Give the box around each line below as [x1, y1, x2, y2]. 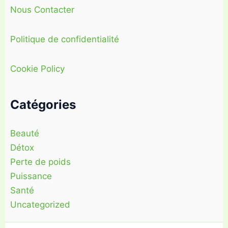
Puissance [10, 171, 52, 182]
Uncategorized [10, 199, 70, 210]
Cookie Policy [10, 63, 65, 74]
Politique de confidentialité [10, 34, 119, 44]
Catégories [10, 97, 76, 112]
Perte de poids [10, 157, 71, 167]
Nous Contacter [10, 5, 74, 15]
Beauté [10, 128, 39, 139]
